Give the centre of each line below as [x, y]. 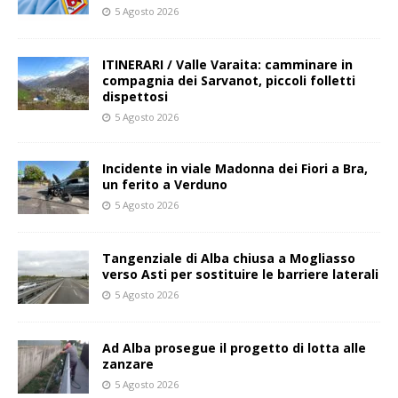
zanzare [128, 364]
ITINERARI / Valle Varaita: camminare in [227, 65]
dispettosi [135, 97]
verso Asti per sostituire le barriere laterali [240, 275]
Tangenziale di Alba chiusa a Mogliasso [229, 259]
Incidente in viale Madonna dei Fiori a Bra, [235, 169]
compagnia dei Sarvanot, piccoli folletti [229, 81]
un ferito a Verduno [165, 185]
